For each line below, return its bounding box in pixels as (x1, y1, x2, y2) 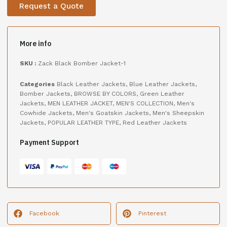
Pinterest (138, 210, 166, 217)
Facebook (29, 210, 59, 217)
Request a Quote (19, 2, 84, 11)
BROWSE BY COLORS (74, 90, 136, 98)
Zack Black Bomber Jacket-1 (38, 60, 126, 67)
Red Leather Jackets (123, 119, 187, 127)
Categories (20, 81, 55, 88)
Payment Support (20, 138, 79, 147)
